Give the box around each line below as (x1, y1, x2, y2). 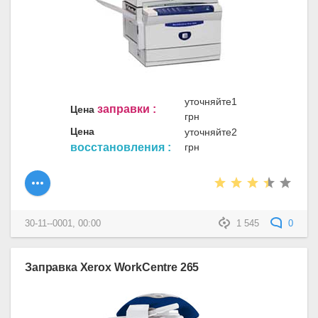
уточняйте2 (185, 126, 237, 138)
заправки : (97, 102, 156, 115)
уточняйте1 (185, 95, 237, 107)
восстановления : (70, 141, 171, 153)
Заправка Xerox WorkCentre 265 (25, 261, 199, 274)
